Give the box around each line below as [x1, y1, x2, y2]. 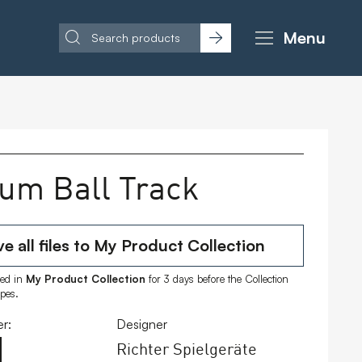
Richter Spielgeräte [116, 336, 257, 360]
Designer [116, 316, 167, 333]
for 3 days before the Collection [145, 271, 288, 285]
